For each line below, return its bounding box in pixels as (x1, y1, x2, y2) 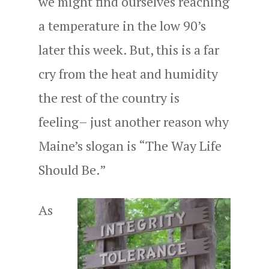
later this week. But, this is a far (38, 40, 219, 58)
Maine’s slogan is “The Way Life (38, 136, 222, 154)
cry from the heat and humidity (38, 64, 218, 82)
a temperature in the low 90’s (38, 16, 206, 34)
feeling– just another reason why (38, 112, 229, 130)
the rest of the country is (38, 88, 180, 106)
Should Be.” (38, 160, 106, 178)
